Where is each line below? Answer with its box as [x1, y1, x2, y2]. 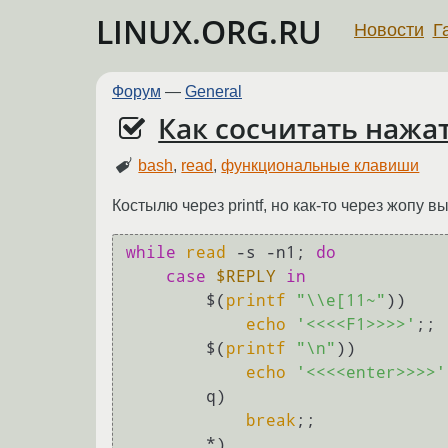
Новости [354, 19, 424, 40]
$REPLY [216, 267, 276, 287]
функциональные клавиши [221, 156, 420, 174]
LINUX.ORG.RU [96, 10, 322, 53]
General [185, 83, 242, 100]
